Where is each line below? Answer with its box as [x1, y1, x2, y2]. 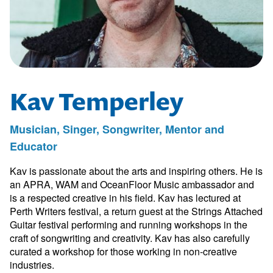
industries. [10, 258, 54, 272]
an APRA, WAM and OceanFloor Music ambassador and [10, 177, 254, 191]
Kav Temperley [10, 85, 183, 118]
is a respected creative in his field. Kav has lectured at [10, 191, 241, 205]
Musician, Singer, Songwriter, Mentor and [10, 121, 224, 137]
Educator [10, 138, 57, 154]
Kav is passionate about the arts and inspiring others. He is [10, 164, 263, 178]
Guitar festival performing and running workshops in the [10, 218, 247, 232]
